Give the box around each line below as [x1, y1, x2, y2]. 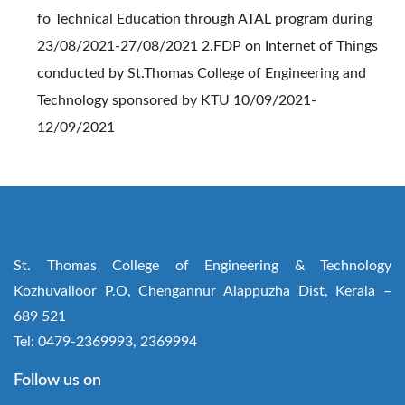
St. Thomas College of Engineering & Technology [14, 259, 391, 273]
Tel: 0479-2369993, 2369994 [14, 334, 197, 349]
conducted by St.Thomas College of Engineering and [37, 66, 367, 80]
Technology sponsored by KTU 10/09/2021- [37, 93, 317, 108]
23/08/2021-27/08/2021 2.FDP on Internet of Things [37, 39, 379, 53]
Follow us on [14, 372, 101, 389]
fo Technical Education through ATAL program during [37, 12, 373, 26]
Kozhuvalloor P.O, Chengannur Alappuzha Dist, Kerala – [14, 284, 391, 298]
